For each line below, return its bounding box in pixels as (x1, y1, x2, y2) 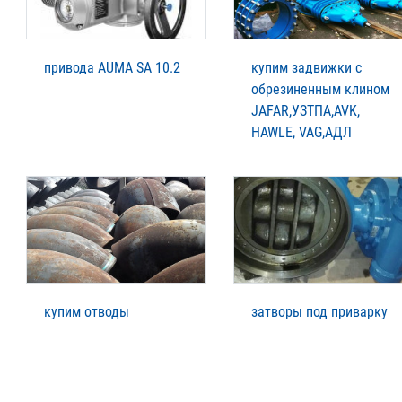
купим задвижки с (251, 58, 362, 76)
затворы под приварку (251, 302, 388, 320)
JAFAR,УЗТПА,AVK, (251, 101, 360, 119)
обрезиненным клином (251, 80, 389, 98)
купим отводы (44, 302, 129, 320)
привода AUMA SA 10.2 (44, 58, 180, 76)
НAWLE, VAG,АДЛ (251, 123, 352, 141)
